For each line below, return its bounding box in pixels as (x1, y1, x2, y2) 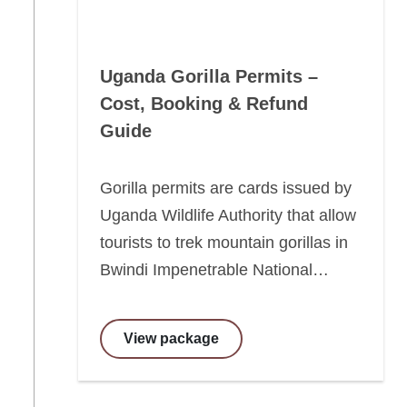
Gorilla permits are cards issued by (100, 179, 352, 197)
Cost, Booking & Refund (100, 94, 308, 114)
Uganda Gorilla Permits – (100, 66, 318, 86)
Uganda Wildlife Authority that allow (100, 206, 356, 224)
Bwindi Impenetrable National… (100, 261, 329, 279)
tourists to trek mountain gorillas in (100, 233, 348, 252)
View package (124, 331, 219, 346)
